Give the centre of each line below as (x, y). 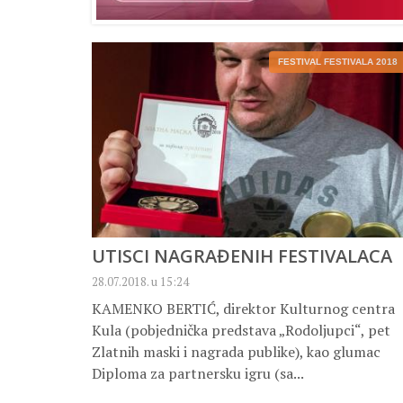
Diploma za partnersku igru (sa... (198, 374)
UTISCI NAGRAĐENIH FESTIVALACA (242, 256)
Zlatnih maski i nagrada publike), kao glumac (236, 352)
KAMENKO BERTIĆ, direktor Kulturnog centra (243, 309)
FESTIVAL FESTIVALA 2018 (338, 62)
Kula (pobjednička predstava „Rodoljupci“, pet (241, 331)
